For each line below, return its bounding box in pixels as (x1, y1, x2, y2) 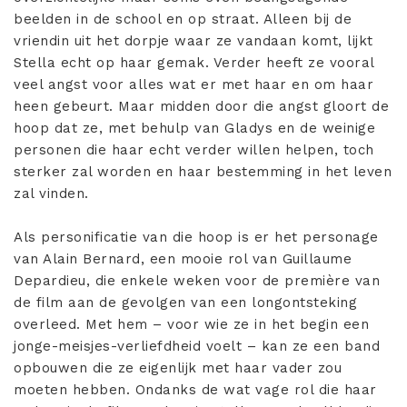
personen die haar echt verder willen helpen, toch (14, 142, 374, 159)
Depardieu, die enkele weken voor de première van (14, 273, 380, 290)
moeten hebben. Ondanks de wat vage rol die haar (14, 382, 377, 399)
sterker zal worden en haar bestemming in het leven (14, 164, 392, 181)
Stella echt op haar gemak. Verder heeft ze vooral (14, 55, 374, 72)
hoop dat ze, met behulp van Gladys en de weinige (14, 120, 375, 137)
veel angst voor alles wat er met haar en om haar (14, 76, 373, 94)
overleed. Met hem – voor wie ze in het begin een (14, 316, 369, 333)
